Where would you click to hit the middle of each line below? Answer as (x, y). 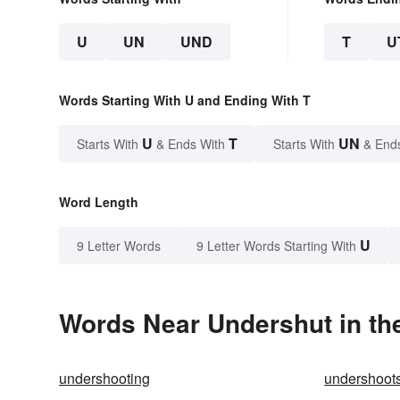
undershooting (104, 379)
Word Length (99, 202)
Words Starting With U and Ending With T (185, 100)
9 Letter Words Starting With (276, 246)
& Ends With (191, 144)
